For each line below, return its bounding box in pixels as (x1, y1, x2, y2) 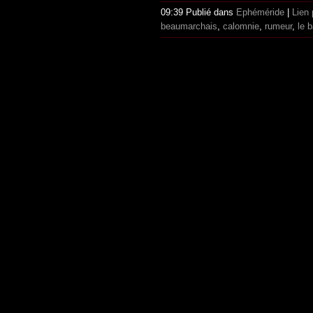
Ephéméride (236, 7, 284, 18)
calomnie (223, 21, 259, 32)
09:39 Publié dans (161, 7, 236, 18)
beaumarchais (161, 21, 217, 32)
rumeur (265, 21, 292, 32)
